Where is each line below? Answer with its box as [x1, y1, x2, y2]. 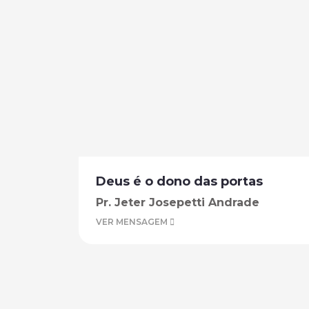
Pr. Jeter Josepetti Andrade [96, 196, 259, 209]
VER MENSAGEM [96, 217, 170, 227]
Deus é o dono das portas [96, 174, 263, 189]
